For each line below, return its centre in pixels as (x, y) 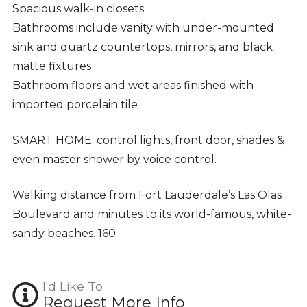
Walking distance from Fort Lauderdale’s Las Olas (147, 195)
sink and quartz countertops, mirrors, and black (142, 47)
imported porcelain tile (75, 105)
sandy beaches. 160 (64, 234)
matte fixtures (51, 66)
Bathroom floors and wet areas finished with (133, 86)
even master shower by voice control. (114, 160)
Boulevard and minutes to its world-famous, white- (151, 214)
